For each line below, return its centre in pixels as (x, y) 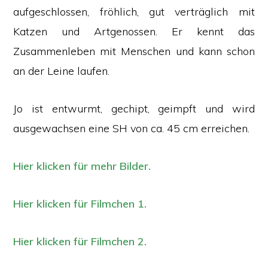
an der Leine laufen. (62, 71)
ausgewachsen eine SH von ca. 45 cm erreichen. (132, 128)
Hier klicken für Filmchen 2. (80, 241)
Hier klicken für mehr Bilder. (82, 166)
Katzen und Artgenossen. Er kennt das (134, 31)
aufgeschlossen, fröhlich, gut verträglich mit (134, 12)
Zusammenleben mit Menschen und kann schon (134, 51)
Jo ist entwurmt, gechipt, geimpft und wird (134, 109)
